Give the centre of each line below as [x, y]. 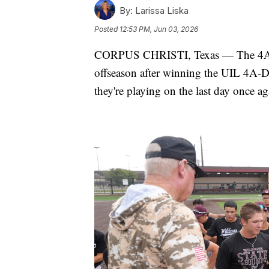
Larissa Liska [161, 10]
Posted [107, 29]
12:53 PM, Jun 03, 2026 [159, 29]
